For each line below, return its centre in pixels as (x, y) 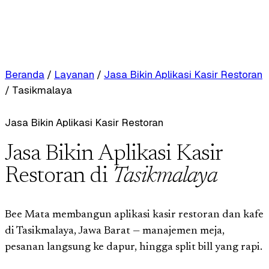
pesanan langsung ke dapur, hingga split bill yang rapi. (134, 247)
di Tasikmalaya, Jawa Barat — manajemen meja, (115, 231)
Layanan (74, 74)
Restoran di (59, 177)
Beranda (25, 74)
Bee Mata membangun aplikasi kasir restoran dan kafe (134, 215)
